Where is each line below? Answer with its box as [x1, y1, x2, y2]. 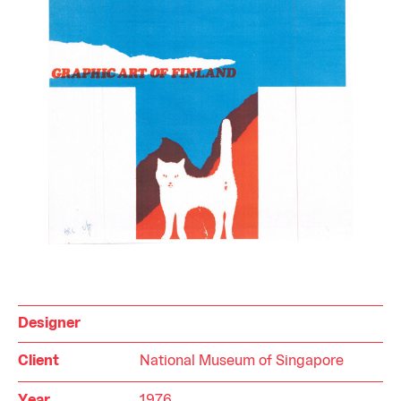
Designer [18, 318, 81, 331]
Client [18, 355, 59, 369]
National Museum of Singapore [140, 355, 344, 369]
